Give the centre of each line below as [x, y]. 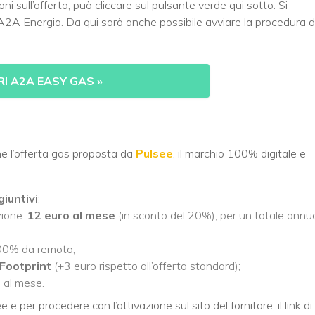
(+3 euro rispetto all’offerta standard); [146, 265]
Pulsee [154, 153]
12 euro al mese [71, 215]
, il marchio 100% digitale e [239, 153]
